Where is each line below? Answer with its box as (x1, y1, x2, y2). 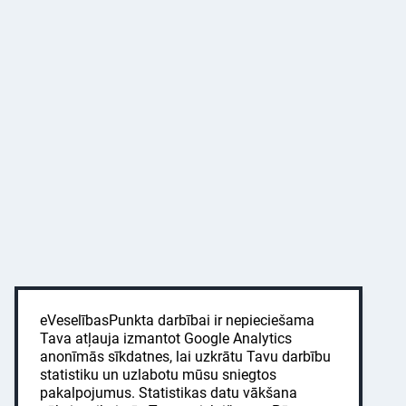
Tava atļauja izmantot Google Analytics (40, 330, 292, 347)
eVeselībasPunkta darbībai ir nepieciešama (40, 312, 314, 329)
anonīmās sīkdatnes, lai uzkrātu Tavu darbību (40, 348, 331, 365)
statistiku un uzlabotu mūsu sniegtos (40, 366, 276, 383)
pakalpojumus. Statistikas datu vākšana (40, 384, 297, 401)
